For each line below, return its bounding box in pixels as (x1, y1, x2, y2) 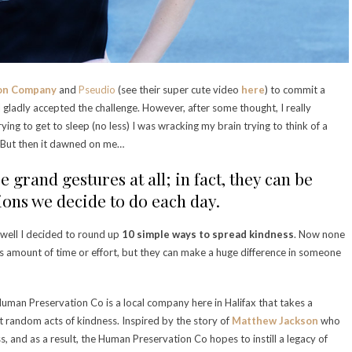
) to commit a (265, 83, 325, 97)
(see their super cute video (115, 83, 241, 97)
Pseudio (79, 83, 115, 97)
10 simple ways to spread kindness (122, 228, 294, 241)
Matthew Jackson (232, 314, 318, 328)
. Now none (294, 228, 345, 241)
